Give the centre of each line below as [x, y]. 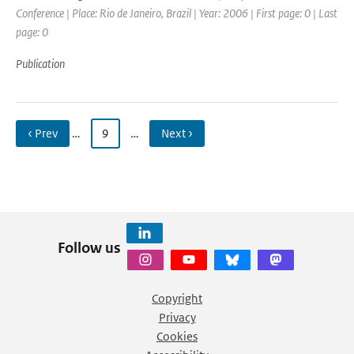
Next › [177, 133]
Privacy [177, 317]
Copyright [177, 298]
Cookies [177, 336]
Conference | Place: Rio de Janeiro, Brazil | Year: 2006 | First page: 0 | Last [177, 13]
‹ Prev [43, 133]
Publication [40, 64]
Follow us [89, 247]
